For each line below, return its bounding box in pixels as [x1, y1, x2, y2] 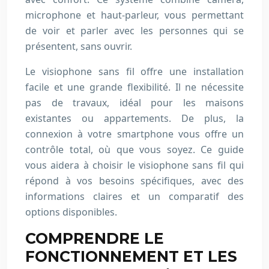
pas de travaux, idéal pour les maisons [25, 96, 244, 109]
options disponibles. [25, 205, 117, 219]
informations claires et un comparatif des [25, 190, 244, 203]
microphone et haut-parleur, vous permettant [25, 8, 244, 22]
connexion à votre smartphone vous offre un [25, 127, 244, 141]
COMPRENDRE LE [25, 229, 164, 247]
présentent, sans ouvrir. [25, 40, 132, 53]
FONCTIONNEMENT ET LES [25, 247, 237, 265]
